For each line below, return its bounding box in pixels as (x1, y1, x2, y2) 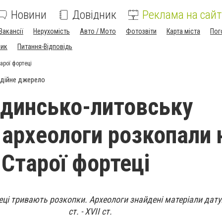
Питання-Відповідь (17, 43, 72, 51)
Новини (11, 8, 47, 22)
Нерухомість (33, 27, 70, 35)
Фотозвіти (126, 27, 157, 35)
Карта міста (166, 27, 200, 35)
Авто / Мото (80, 27, 116, 35)
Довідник (72, 8, 116, 22)
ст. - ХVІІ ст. (68, 206, 112, 217)
